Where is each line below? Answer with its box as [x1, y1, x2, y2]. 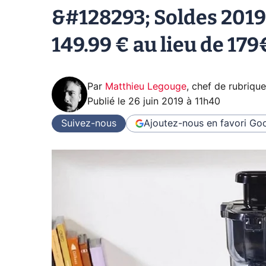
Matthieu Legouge [105, 82, 186, 91]
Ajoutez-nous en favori [144, 118, 246, 128]
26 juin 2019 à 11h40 [128, 97, 220, 106]
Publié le [87, 97, 128, 106]
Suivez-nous [61, 118, 116, 128]
